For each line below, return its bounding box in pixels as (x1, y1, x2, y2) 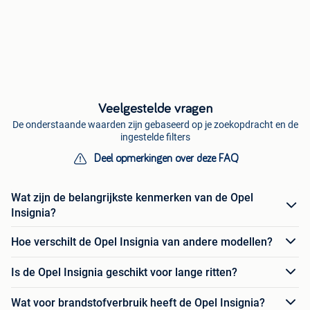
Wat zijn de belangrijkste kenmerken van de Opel (11, 191, 253, 205)
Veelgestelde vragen (98, 102, 212, 116)
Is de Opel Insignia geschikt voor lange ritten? (11, 265, 237, 279)
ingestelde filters (120, 131, 190, 143)
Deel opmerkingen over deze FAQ (93, 153, 239, 165)
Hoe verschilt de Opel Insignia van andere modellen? (11, 235, 273, 248)
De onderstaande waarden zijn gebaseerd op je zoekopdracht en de (12, 119, 298, 131)
